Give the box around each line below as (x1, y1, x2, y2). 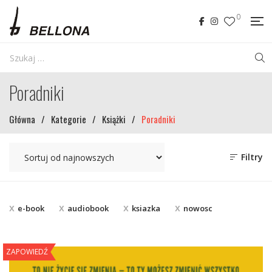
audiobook (67, 203, 109, 214)
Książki (102, 112, 126, 126)
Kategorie (51, 112, 86, 126)
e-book (18, 203, 44, 214)
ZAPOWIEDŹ (6, 246, 48, 257)
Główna (9, 112, 35, 126)
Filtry (239, 151, 263, 163)
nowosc (183, 203, 212, 214)
